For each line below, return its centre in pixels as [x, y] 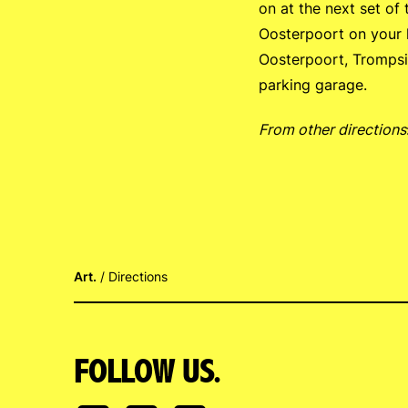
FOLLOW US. [148, 371]
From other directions [332, 129]
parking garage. [312, 85]
